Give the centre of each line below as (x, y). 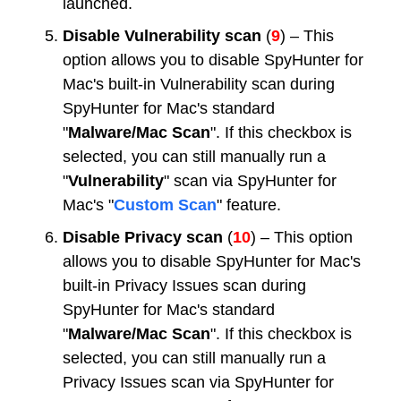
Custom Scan (165, 205)
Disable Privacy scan (143, 237)
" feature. (249, 205)
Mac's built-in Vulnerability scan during (199, 84)
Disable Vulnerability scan (162, 36)
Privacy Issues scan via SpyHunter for (198, 382)
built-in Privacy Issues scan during (184, 286)
